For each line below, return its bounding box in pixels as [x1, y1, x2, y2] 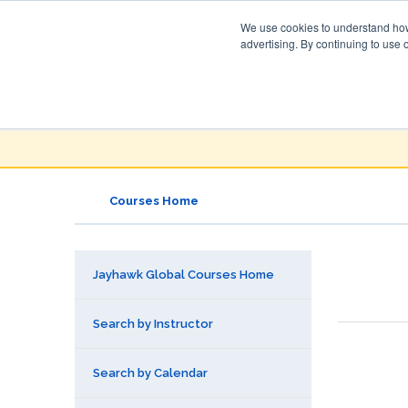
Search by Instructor [93, 317, 213, 331]
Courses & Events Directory [184, 84, 342, 100]
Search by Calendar [93, 366, 208, 380]
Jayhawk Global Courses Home [93, 268, 274, 281]
